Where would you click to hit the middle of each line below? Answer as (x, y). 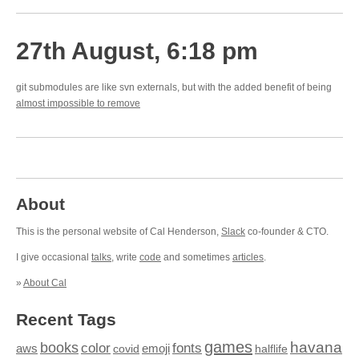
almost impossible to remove (78, 103)
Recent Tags (66, 319)
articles (248, 257)
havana (316, 347)
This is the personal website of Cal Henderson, (119, 232)
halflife (271, 349)
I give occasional (54, 257)
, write (125, 257)
